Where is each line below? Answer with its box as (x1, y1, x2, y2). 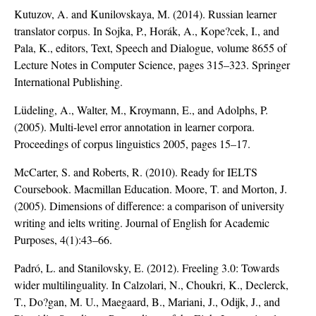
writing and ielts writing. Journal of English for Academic (14, 215, 269, 231)
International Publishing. (14, 74, 123, 90)
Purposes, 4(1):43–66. (14, 232, 112, 248)
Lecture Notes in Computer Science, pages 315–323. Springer (14, 57, 290, 73)
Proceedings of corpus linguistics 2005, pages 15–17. (14, 136, 250, 152)
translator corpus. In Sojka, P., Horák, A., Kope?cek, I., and (14, 23, 279, 39)
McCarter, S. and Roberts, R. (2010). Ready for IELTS (14, 164, 257, 180)
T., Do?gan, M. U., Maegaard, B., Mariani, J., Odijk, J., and (14, 294, 280, 310)
